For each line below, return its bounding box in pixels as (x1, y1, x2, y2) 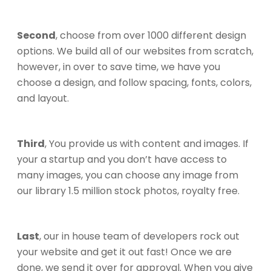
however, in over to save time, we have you (17, 59, 220, 74)
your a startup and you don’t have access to (17, 152, 227, 166)
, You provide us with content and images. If (45, 136, 249, 151)
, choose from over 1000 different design (56, 28, 246, 42)
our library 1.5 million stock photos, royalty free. (17, 183, 240, 198)
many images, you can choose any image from (17, 168, 238, 182)
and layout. (17, 91, 69, 105)
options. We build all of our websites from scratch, (17, 44, 253, 58)
